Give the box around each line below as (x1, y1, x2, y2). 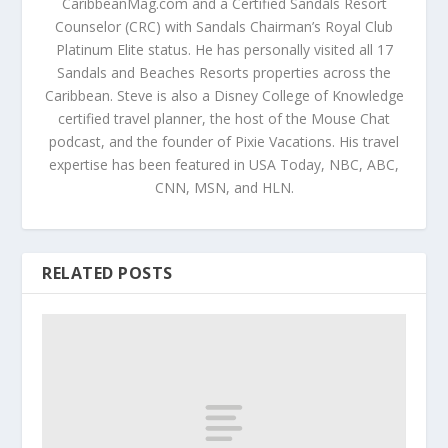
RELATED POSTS (42, 262, 173, 285)
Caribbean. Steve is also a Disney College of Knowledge (44, 86, 404, 106)
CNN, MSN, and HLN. (154, 178, 294, 198)
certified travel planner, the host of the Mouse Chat (58, 109, 390, 129)
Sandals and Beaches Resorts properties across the (57, 63, 391, 83)
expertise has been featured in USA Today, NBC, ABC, (49, 155, 399, 175)
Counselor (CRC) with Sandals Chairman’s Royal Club (55, 17, 393, 37)
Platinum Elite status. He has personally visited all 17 (55, 40, 393, 60)
